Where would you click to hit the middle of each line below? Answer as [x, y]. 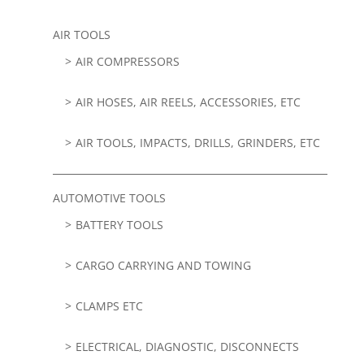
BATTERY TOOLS [119, 224]
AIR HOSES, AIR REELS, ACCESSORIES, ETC [188, 102]
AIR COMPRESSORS [127, 61]
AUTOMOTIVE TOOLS [109, 197]
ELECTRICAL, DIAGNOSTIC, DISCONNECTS [187, 346]
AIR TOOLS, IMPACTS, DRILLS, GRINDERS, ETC [197, 142]
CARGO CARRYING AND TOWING [163, 265]
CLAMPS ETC [109, 305]
